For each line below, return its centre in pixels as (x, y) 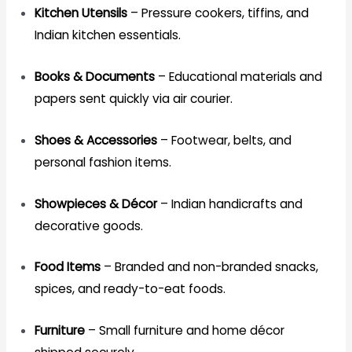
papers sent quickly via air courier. (133, 98)
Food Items (67, 267)
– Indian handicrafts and (229, 203)
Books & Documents (94, 76)
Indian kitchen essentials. (107, 35)
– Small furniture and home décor (184, 331)
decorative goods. (88, 225)
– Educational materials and (238, 76)
